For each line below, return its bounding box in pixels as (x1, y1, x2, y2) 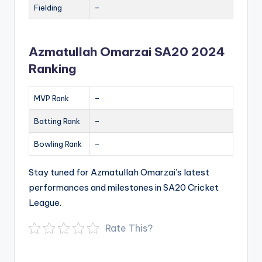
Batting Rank (34, 116, 80, 126)
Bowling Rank (34, 139, 82, 149)
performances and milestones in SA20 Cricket (29, 182, 219, 194)
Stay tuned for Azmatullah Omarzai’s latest (29, 167, 209, 178)
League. (29, 197, 61, 209)
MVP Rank (34, 94, 69, 104)
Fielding (34, 3, 62, 13)
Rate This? (105, 222, 153, 235)
